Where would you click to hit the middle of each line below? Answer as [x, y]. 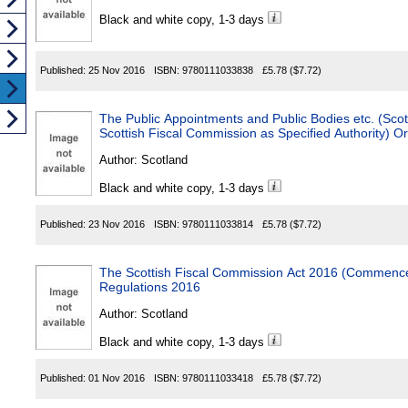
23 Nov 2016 [117, 224]
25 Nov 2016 [117, 71]
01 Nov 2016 [117, 378]
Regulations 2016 [150, 287]
